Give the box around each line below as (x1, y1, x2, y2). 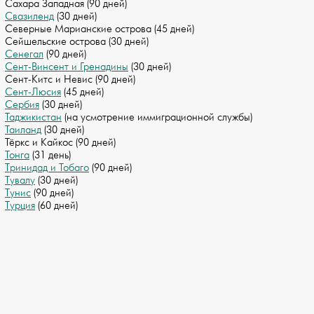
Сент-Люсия (5, 86, 61, 100)
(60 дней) (35, 199, 78, 213)
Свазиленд (5, 10, 54, 24)
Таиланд (5, 123, 41, 137)
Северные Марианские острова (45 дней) (5, 22, 194, 36)
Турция (5, 199, 35, 213)
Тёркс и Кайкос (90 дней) (5, 136, 116, 150)
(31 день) (29, 149, 71, 163)
